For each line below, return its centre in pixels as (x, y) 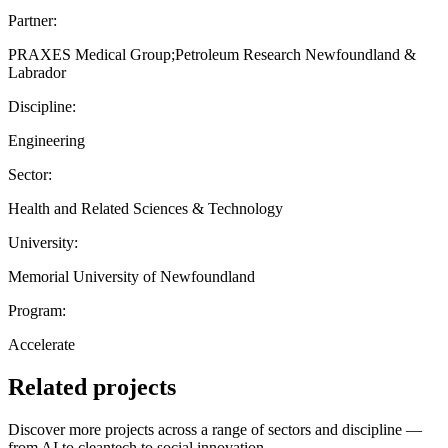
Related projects (92, 386)
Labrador (37, 72)
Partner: (32, 20)
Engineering (46, 140)
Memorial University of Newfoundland (131, 276)
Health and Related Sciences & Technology (145, 208)
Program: (37, 310)
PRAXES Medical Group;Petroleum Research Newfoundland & (212, 54)
